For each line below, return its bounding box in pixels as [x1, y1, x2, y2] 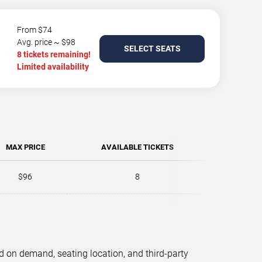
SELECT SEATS [123, 43, 181, 53]
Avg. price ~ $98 [17, 37, 75, 47]
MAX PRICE [5, 143, 45, 151]
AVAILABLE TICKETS [101, 143, 174, 151]
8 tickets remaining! [17, 50, 91, 59]
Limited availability [17, 62, 89, 71]
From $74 [17, 25, 52, 35]
